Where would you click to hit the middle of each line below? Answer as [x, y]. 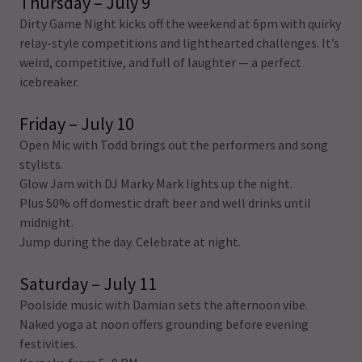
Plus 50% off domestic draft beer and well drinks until [165, 203]
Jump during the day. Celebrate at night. [130, 242]
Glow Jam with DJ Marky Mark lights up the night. [156, 183]
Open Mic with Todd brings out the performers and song [174, 145]
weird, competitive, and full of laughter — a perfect [160, 62]
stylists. [41, 164]
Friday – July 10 [77, 124]
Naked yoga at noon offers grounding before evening [164, 324]
